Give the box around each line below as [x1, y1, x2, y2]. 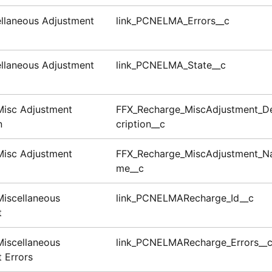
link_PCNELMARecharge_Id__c [115, 192, 254, 205]
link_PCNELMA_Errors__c [115, 15, 229, 27]
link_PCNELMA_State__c [115, 59, 229, 72]
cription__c [115, 118, 165, 131]
